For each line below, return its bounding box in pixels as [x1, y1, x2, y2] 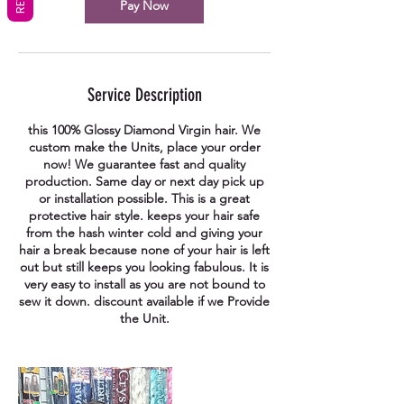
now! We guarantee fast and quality [43, 156, 245, 173]
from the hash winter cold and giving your [26, 225, 262, 242]
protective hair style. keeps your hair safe [29, 207, 260, 225]
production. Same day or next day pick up [24, 173, 264, 190]
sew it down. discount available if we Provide [19, 293, 270, 310]
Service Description [87, 84, 202, 106]
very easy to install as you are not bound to [23, 276, 265, 293]
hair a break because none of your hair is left [19, 242, 270, 259]
